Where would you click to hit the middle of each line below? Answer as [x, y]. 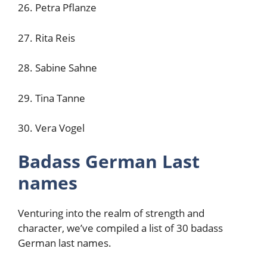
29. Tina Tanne [52, 98]
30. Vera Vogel [51, 128]
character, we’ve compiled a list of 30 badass [120, 228]
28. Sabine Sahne [58, 68]
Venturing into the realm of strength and [111, 213]
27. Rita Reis [46, 38]
